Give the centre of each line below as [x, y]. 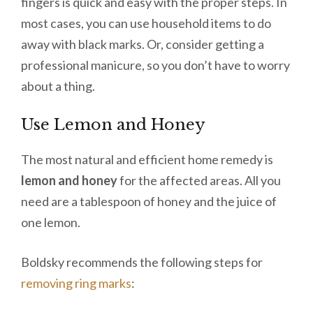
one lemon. [52, 223]
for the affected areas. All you [199, 181]
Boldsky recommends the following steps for [142, 262]
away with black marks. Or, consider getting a [143, 44]
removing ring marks [76, 283]
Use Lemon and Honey [113, 125]
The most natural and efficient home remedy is [147, 160]
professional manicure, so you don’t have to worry [155, 65]
